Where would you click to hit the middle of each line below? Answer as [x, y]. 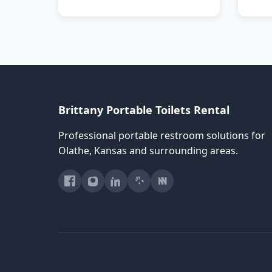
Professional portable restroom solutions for [162, 136]
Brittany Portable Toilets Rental [144, 110]
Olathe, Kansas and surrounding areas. [148, 151]
